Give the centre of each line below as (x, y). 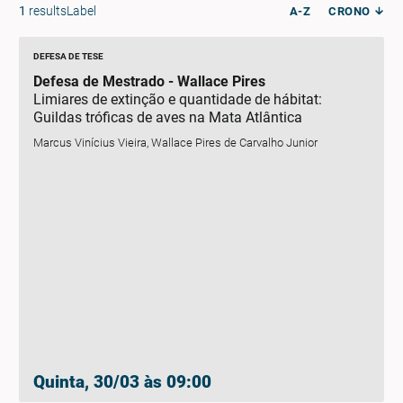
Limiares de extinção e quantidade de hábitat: (178, 99)
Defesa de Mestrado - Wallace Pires (150, 81)
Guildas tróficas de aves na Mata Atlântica (168, 117)
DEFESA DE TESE (69, 56)
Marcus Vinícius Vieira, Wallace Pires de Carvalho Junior (176, 143)
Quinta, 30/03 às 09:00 (123, 381)
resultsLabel (62, 11)
